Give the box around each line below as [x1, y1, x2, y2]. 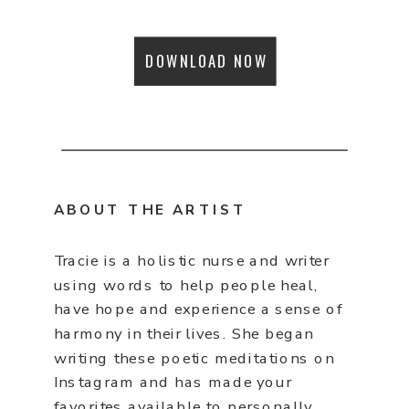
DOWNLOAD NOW [145, 49, 267, 72]
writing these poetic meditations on [53, 347, 335, 369]
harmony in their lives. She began [53, 323, 315, 344]
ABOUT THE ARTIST [53, 200, 247, 220]
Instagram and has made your [53, 372, 292, 393]
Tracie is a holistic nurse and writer [53, 250, 330, 271]
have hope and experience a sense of [53, 299, 343, 320]
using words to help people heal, [53, 275, 319, 296]
